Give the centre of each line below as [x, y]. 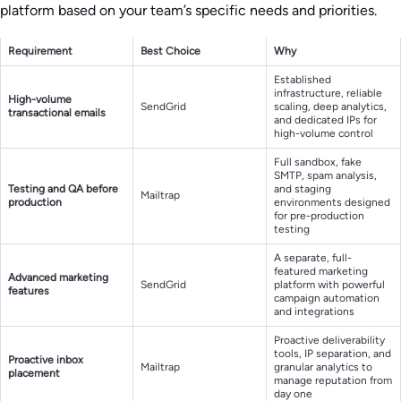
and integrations [314, 312]
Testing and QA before [63, 189]
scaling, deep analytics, [330, 107]
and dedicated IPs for [325, 120]
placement [34, 374]
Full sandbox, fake [318, 162]
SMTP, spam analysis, [325, 176]
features [29, 291]
